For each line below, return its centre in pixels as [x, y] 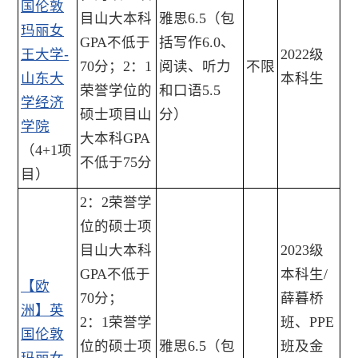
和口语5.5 [190, 91]
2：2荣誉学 [116, 203]
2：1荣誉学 [116, 322]
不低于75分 [116, 163]
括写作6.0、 [197, 43]
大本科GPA [115, 139]
